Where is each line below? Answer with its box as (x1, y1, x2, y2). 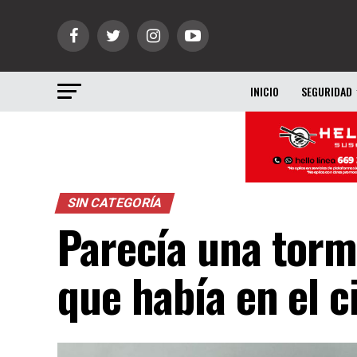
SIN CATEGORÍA (65, 195, 164, 211)
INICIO (250, 83, 279, 100)
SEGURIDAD (301, 83, 352, 100)
